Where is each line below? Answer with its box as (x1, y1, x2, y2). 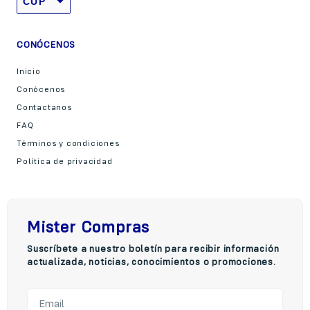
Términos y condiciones (17, 139, 120, 148)
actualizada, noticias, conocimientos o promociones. (27, 257, 276, 267)
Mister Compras (27, 219, 150, 237)
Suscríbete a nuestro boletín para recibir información (27, 244, 280, 254)
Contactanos (17, 103, 72, 112)
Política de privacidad (17, 157, 113, 166)
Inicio (17, 67, 41, 76)
